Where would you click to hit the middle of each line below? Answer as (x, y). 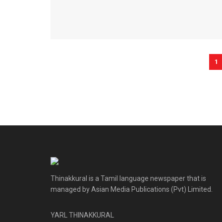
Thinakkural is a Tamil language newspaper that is (128, 179)
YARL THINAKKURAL (82, 215)
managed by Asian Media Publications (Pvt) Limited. (132, 190)
